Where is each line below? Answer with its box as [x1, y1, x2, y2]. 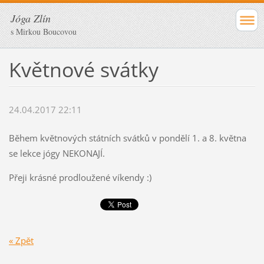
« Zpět [8, 234, 34, 246]
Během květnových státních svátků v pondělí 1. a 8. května [8, 132, 246, 144]
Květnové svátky [8, 55, 159, 83]
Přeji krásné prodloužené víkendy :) [8, 171, 151, 184]
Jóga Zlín [11, 11, 51, 25]
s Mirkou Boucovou [11, 26, 77, 37]
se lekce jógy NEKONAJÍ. [8, 147, 105, 160]
